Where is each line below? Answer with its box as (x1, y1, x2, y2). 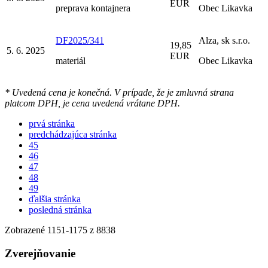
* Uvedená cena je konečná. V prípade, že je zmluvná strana (5, 87, 234, 98)
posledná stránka (29, 204, 92, 215)
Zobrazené (5, 224, 47, 235)
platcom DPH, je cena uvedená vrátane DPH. (5, 98, 180, 108)
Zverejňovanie (5, 246, 75, 260)
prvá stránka (29, 118, 75, 129)
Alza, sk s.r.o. (199, 35, 250, 45)
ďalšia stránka (29, 193, 81, 204)
